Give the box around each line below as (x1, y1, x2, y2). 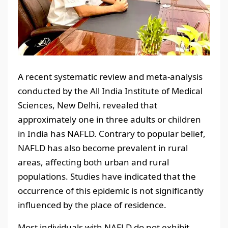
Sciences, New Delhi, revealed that (18, 99, 157, 111)
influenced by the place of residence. (18, 198, 166, 211)
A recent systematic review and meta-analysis (18, 70, 203, 82)
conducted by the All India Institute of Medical (18, 84, 203, 97)
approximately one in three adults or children (18, 113, 201, 125)
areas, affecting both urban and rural (18, 156, 169, 168)
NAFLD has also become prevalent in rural (18, 141, 188, 154)
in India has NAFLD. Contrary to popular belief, (18, 127, 206, 139)
